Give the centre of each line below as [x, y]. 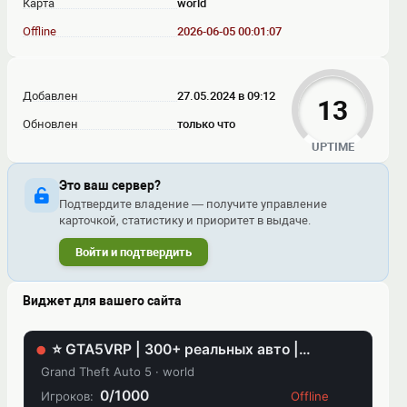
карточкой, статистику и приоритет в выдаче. [185, 220]
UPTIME [333, 147]
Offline [40, 31]
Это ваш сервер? [110, 185]
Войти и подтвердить [134, 252]
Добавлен [50, 96]
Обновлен [50, 124]
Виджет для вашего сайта [102, 301]
